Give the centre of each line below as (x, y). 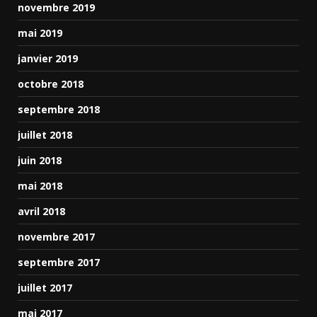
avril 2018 (41, 211)
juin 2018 (40, 160)
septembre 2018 (59, 109)
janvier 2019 (48, 58)
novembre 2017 (56, 237)
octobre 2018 (51, 84)
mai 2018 (40, 186)
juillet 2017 (45, 288)
